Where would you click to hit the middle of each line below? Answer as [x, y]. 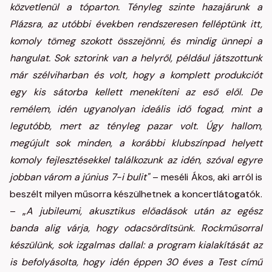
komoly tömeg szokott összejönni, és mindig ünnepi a [136, 41]
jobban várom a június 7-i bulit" [80, 177]
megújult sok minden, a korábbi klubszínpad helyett [136, 143]
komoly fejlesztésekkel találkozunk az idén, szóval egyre [136, 160]
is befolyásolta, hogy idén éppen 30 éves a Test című [136, 262]
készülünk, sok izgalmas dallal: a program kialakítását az [136, 245]
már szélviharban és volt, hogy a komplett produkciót [136, 75]
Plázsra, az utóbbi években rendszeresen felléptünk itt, [136, 24]
